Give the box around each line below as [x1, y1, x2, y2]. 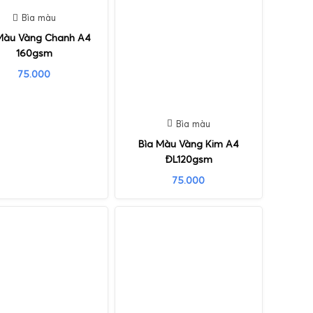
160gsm [15, 47, 52, 60]
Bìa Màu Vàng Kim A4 [138, 137, 239, 150]
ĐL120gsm [164, 152, 212, 166]
